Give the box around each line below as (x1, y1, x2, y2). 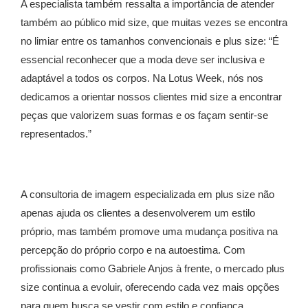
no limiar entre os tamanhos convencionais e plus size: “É (21, 35, 279, 47)
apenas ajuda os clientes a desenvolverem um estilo (21, 207, 255, 219)
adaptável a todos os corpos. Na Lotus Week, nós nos (21, 72, 263, 85)
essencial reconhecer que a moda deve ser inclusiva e (21, 54, 265, 66)
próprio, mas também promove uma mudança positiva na (21, 225, 278, 238)
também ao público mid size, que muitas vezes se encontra (21, 16, 287, 29)
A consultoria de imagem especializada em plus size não (21, 188, 274, 201)
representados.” (21, 128, 91, 140)
